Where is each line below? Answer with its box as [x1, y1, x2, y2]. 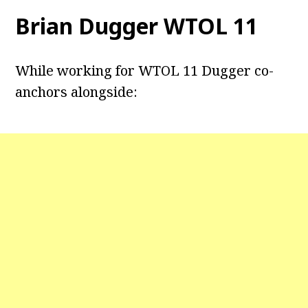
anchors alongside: [15, 82, 138, 102]
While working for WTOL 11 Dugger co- [15, 61, 274, 80]
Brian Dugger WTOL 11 [15, 11, 258, 41]
